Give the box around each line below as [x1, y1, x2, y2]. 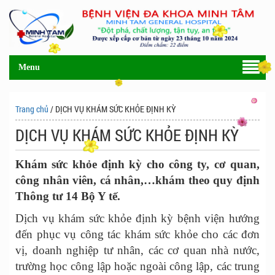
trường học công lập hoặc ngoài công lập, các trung [15, 260, 260, 273]
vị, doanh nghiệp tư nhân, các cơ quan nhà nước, [15, 244, 260, 257]
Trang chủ [15, 103, 48, 115]
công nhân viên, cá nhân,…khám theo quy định [15, 174, 260, 187]
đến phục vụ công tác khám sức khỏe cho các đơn [15, 228, 260, 241]
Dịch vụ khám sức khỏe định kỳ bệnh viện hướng [15, 212, 260, 225]
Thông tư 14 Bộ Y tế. [15, 190, 120, 203]
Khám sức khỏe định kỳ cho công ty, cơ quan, [15, 158, 260, 171]
